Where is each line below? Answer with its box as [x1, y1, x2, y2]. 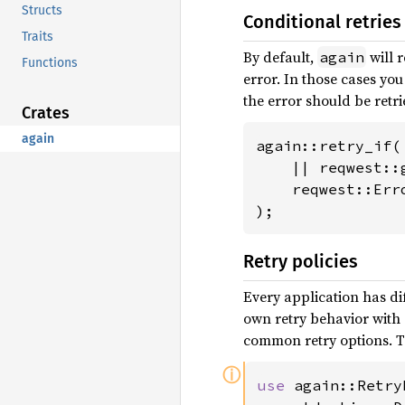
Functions [22, 54, 78, 71]
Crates [22, 102, 70, 123]
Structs [22, 2, 62, 18]
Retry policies [243, 250, 358, 272]
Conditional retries [243, 11, 401, 33]
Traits [22, 28, 53, 44]
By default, [243, 47, 317, 67]
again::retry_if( [256, 137, 400, 155]
